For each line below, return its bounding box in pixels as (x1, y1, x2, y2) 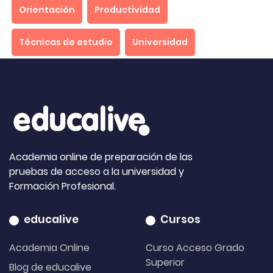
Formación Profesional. (9, 179, 116, 194)
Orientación (19, 4, 75, 16)
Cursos (160, 212, 200, 227)
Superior (146, 255, 185, 270)
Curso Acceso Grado (146, 241, 244, 255)
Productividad (94, 4, 160, 16)
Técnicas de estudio (19, 36, 113, 49)
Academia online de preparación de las (9, 150, 193, 165)
